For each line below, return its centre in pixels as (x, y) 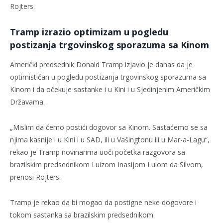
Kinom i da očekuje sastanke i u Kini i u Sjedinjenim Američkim (110, 89)
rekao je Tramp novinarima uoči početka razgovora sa (98, 152)
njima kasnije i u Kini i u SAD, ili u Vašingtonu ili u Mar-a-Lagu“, (110, 139)
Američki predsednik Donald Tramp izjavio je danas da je (101, 64)
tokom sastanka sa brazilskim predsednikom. (82, 215)
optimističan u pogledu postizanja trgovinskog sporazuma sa (108, 77)
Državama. (27, 102)
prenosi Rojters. (35, 177)
